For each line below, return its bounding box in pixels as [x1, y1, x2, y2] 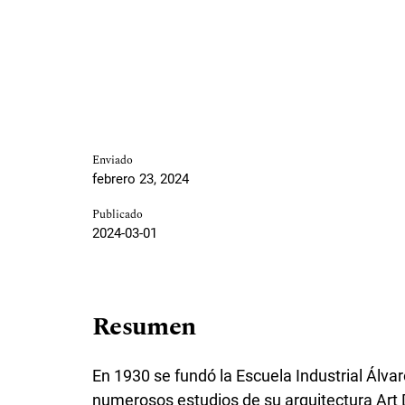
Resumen [92, 307, 196, 347]
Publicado [92, 206, 143, 224]
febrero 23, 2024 [92, 171, 189, 188]
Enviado [92, 152, 133, 170]
